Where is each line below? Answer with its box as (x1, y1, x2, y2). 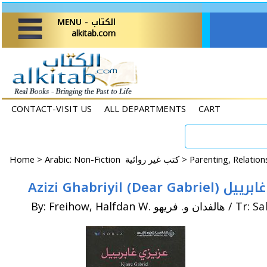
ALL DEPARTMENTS (104, 103, 186, 114)
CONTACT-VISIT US (11, 103, 92, 114)
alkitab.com (72, 27, 116, 39)
